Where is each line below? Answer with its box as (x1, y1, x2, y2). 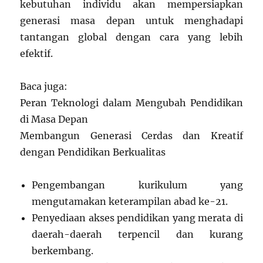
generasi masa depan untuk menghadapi (20, 15, 243, 26)
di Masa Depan (20, 113, 89, 125)
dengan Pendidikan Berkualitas (20, 146, 166, 158)
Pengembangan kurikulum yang (32, 179, 243, 191)
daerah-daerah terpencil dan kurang (32, 228, 243, 240)
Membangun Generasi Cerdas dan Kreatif (20, 130, 243, 141)
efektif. (20, 48, 53, 59)
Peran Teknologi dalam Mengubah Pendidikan (20, 97, 243, 109)
